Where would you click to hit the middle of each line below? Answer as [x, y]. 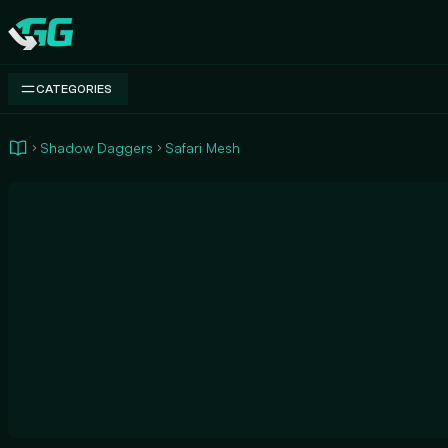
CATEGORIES [74, 89]
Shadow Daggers [96, 147]
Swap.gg [37, 42]
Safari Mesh [202, 147]
